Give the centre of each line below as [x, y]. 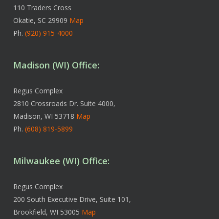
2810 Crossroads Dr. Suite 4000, [64, 104]
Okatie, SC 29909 [41, 21]
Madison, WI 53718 [44, 116]
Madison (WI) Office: [56, 65]
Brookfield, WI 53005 [47, 212]
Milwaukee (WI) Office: [61, 161]
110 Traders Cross [42, 8]
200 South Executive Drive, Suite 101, [72, 199]
